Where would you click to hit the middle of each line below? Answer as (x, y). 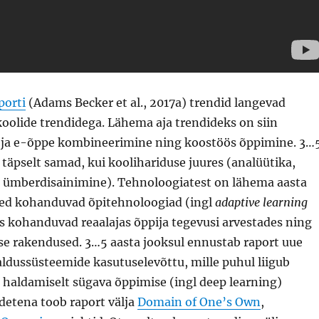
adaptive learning (261, 203)
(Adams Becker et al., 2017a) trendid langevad (155, 103)
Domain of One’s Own (199, 302)
